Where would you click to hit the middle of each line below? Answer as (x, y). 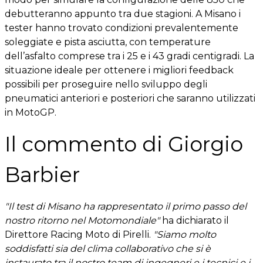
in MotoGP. (31, 112)
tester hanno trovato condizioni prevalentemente (122, 28)
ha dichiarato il (194, 220)
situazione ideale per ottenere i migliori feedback (119, 70)
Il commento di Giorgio (124, 144)
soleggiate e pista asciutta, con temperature (108, 42)
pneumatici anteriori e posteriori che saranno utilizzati (130, 98)
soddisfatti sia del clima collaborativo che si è (108, 249)
